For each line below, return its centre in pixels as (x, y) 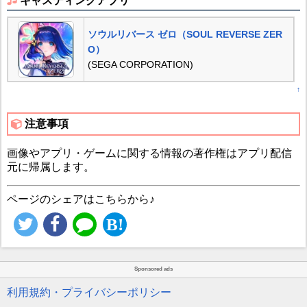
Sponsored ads (153, 269)
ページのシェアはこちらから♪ (81, 199)
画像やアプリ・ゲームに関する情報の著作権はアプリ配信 (149, 153)
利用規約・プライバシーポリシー (89, 293)
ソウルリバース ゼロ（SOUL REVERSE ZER (185, 35)
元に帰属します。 (50, 167)
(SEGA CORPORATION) (140, 65)
